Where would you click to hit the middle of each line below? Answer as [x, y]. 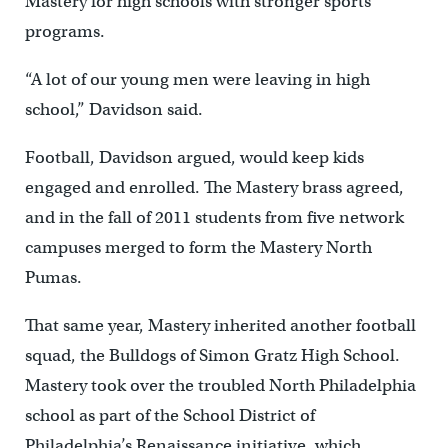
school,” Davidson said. [113, 109]
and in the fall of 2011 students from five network [214, 217]
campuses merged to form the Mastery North [198, 247]
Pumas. [53, 277]
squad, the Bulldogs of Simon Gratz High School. [212, 355]
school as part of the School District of [169, 415]
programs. [64, 31]
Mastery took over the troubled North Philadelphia [220, 385]
